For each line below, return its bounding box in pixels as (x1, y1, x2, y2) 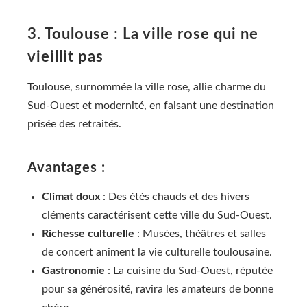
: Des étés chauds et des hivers (100, 191, 249, 203)
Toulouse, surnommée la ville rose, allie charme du (27, 82, 266, 93)
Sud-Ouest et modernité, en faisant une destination (27, 100, 274, 112)
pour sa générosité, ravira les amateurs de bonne (42, 284, 273, 295)
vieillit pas (27, 49, 103, 65)
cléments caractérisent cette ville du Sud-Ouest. (42, 210, 272, 221)
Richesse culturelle (42, 228, 134, 240)
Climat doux (42, 191, 100, 203)
